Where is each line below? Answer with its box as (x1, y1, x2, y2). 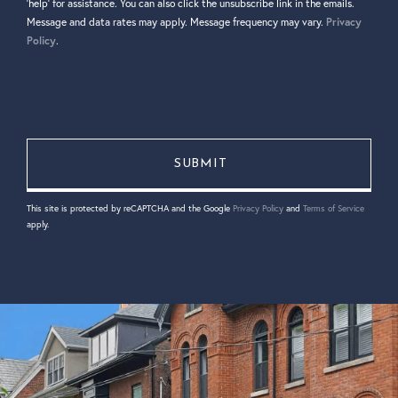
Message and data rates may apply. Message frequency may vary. (27, 15, 326, 29)
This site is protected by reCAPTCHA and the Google (27, 203, 233, 215)
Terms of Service (303, 203, 364, 215)
